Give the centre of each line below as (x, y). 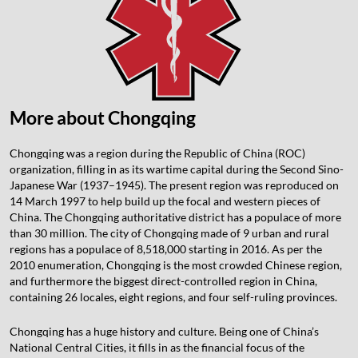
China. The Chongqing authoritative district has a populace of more (175, 217)
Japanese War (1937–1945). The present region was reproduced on (174, 185)
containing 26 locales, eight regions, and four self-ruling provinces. (173, 296)
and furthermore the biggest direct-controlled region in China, (163, 280)
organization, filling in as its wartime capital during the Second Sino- (177, 169)
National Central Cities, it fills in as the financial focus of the (157, 347)
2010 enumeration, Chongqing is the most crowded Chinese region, (176, 265)
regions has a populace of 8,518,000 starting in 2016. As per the (166, 249)
